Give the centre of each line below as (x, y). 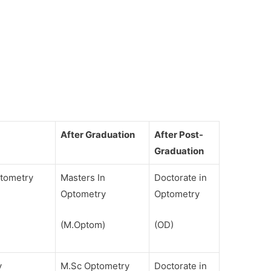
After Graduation (98, 134)
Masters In (83, 177)
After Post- (179, 134)
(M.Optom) (83, 224)
